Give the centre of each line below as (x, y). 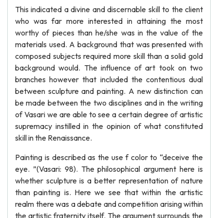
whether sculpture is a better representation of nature (109, 181)
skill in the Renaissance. (54, 138)
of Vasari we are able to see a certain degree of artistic (109, 114)
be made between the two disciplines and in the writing (109, 103)
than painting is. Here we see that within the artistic (109, 192)
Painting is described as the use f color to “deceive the (109, 157)
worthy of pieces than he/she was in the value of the (109, 33)
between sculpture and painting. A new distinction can (109, 91)
